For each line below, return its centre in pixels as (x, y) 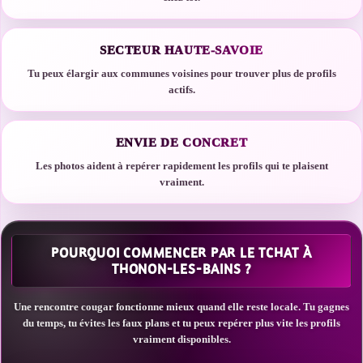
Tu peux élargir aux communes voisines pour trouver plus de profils (181, 73)
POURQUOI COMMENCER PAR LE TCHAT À (181, 253)
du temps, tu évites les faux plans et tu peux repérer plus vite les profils (181, 323)
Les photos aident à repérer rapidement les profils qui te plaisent (181, 166)
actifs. (181, 90)
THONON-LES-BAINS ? (181, 269)
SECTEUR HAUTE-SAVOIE (181, 50)
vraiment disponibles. (181, 339)
